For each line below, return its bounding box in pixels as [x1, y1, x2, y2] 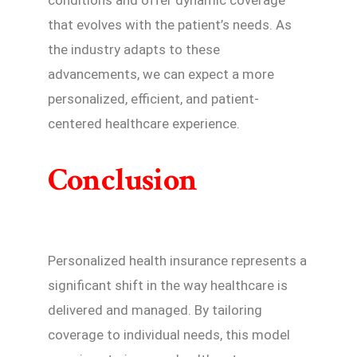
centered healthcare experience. [48, 115, 240, 131]
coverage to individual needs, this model [48, 326, 290, 343]
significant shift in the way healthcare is [48, 277, 288, 293]
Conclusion [48, 159, 198, 201]
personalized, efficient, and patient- [48, 90, 259, 107]
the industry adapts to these [48, 41, 220, 57]
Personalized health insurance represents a [48, 252, 307, 269]
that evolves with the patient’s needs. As [48, 16, 292, 33]
